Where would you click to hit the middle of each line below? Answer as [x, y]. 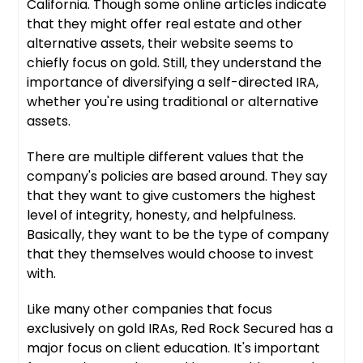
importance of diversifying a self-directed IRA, [173, 82]
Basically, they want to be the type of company [178, 234]
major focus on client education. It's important [174, 348]
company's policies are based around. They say [177, 176]
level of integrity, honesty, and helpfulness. [162, 215]
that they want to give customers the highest [172, 195]
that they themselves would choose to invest [171, 254]
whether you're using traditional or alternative [173, 101]
